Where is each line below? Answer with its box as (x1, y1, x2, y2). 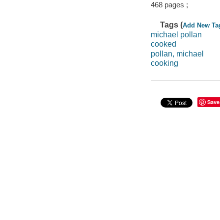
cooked (150, 40, 176, 49)
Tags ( (160, 21, 183, 29)
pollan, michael (150, 49, 204, 58)
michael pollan (150, 30, 202, 39)
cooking (150, 59, 178, 68)
